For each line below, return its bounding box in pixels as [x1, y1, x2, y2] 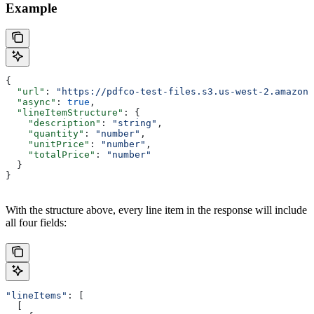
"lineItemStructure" [6, 107, 123, 118]
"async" [6, 97, 56, 108]
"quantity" [6, 128, 84, 139]
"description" [6, 118, 101, 129]
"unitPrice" [6, 139, 90, 150]
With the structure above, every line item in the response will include [6, 204, 307, 217]
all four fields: [6, 217, 67, 229]
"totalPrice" [6, 149, 95, 161]
